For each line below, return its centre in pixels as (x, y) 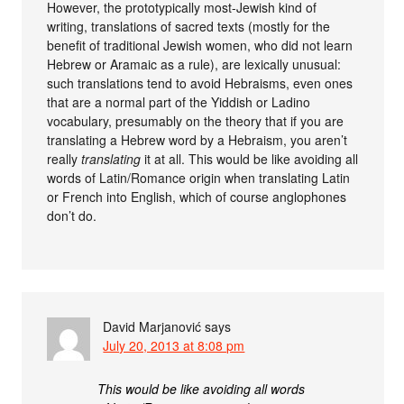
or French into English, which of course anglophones (197, 197)
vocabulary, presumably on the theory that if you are (196, 121)
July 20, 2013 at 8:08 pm (174, 346)
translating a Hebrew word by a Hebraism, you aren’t (197, 140)
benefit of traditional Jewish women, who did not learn (200, 46)
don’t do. (72, 216)
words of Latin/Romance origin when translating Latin (199, 178)
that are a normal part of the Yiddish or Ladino (179, 102)
